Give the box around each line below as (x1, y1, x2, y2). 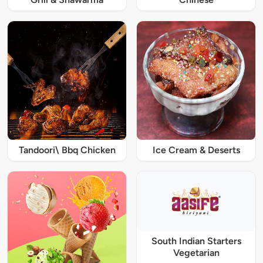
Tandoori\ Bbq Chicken (18, 144, 116, 156)
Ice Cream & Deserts (152, 144, 240, 156)
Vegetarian (173, 247, 220, 259)
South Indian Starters (151, 235, 241, 247)
